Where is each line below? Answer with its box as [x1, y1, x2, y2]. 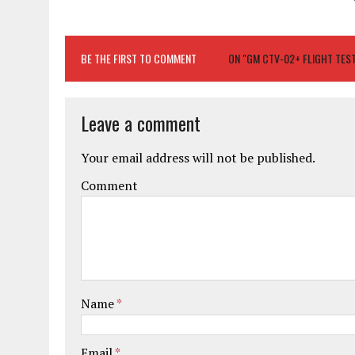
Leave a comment [81, 108, 200, 137]
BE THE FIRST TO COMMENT [81, 49, 197, 67]
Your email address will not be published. [81, 148, 315, 166]
